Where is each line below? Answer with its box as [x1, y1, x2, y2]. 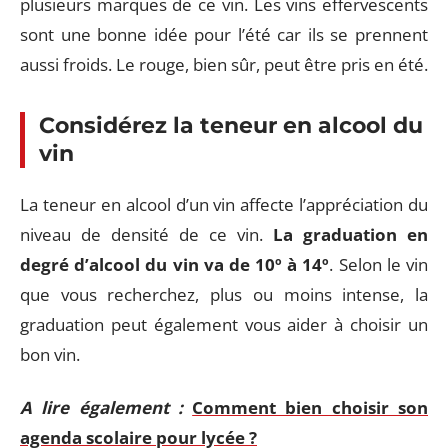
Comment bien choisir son [192, 395, 429, 419]
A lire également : [20, 395, 183, 419]
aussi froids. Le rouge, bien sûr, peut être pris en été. [20, 52, 428, 76]
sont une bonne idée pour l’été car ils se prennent [20, 22, 428, 46]
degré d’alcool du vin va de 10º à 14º [20, 253, 330, 276]
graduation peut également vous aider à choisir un [20, 313, 428, 336]
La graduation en [273, 223, 428, 246]
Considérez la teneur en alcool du [39, 111, 423, 139]
